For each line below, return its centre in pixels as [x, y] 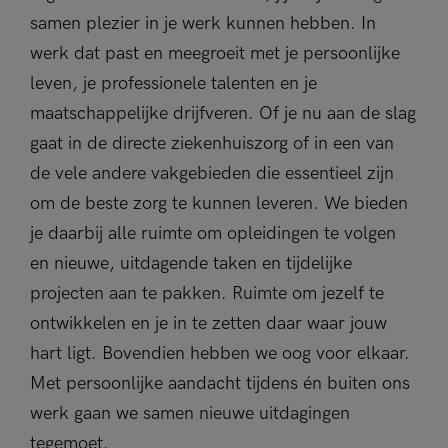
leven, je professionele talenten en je [173, 83]
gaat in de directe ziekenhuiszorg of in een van [212, 143]
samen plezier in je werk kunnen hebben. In [203, 23]
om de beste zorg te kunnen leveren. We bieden [219, 203]
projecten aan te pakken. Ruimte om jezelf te [207, 293]
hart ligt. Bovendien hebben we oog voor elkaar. [220, 353]
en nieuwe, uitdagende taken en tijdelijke [191, 263]
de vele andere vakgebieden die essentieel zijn [212, 173]
